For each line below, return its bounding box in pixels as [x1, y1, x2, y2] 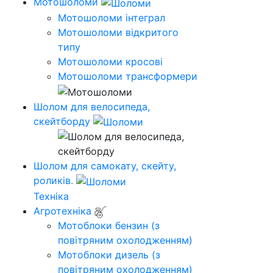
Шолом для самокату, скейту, [34, 160, 176, 172]
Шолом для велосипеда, [34, 100, 150, 113]
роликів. [34, 174, 73, 187]
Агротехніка [34, 205, 91, 218]
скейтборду [34, 115, 90, 127]
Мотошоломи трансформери [58, 70, 197, 83]
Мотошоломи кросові [58, 55, 163, 68]
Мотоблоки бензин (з [58, 219, 160, 232]
